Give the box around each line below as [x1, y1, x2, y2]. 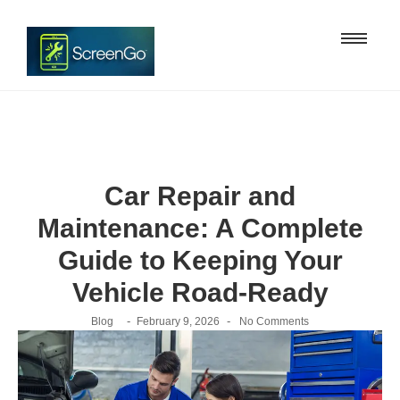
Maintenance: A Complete [37, 212, 363, 243]
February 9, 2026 [137, 314, 220, 328]
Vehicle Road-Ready [71, 277, 329, 307]
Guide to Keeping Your [57, 245, 343, 275]
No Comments [237, 314, 309, 328]
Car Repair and [104, 180, 296, 211]
